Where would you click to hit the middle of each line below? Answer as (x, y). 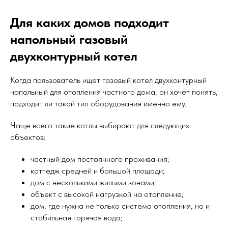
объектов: (28, 137)
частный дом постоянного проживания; (100, 159)
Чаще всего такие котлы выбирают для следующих (100, 125)
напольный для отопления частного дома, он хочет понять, (114, 92)
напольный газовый (69, 39)
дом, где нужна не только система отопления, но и (120, 206)
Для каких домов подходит (90, 22)
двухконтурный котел (74, 56)
